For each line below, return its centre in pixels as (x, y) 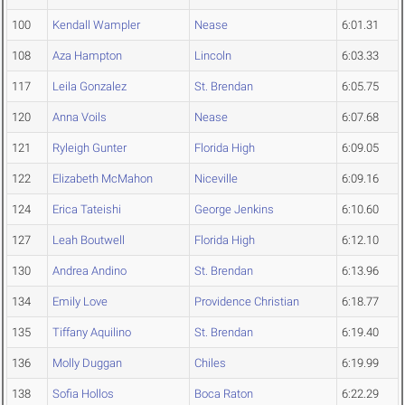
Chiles (210, 363)
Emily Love (80, 302)
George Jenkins (234, 210)
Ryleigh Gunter (89, 148)
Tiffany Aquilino (92, 333)
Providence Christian (247, 302)
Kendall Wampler (96, 25)
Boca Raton (224, 394)
